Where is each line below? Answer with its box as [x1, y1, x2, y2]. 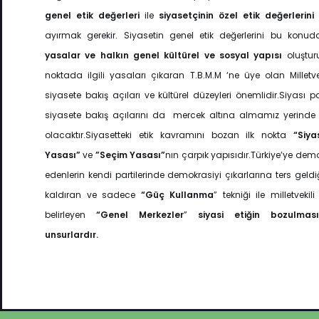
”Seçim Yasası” [95, 149, 166, 162]
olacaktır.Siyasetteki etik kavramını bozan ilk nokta [45, 129, 294, 142]
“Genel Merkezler [96, 209, 184, 221]
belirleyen [45, 209, 96, 221]
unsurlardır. [45, 229, 98, 241]
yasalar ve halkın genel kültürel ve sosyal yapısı [45, 49, 283, 62]
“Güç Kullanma [140, 189, 214, 202]
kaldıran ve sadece [45, 189, 141, 202]
